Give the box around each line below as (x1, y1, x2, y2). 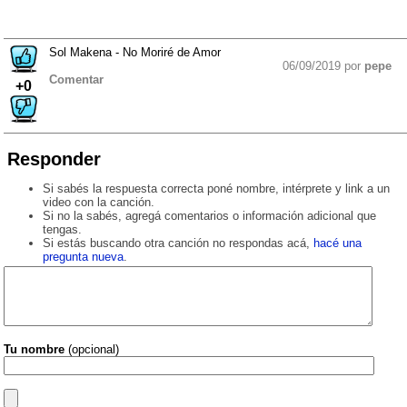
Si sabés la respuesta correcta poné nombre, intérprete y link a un (42, 182, 390, 196)
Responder (7, 149, 101, 170)
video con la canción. (42, 195, 154, 210)
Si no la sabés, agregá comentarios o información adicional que (42, 209, 376, 223)
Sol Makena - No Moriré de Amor (49, 45, 221, 60)
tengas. (42, 223, 82, 237)
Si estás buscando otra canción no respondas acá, (42, 236, 313, 251)
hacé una (313, 236, 362, 251)
